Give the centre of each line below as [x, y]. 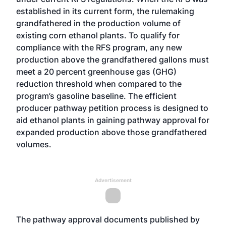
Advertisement [113, 180]
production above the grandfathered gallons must [112, 60]
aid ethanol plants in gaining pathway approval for [113, 120]
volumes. [34, 144]
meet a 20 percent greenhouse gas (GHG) [96, 72]
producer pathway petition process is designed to [112, 108]
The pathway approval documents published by [108, 219]
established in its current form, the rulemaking [105, 11]
